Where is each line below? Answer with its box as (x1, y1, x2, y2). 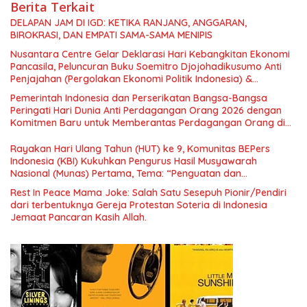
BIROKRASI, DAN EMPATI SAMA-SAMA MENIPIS (10, 28, 212, 41)
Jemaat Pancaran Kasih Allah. (10, 210, 147, 223)
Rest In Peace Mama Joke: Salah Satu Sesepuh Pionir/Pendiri (10, 186, 286, 199)
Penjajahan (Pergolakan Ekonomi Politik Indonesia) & (10, 72, 252, 85)
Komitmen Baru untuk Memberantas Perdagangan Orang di (10, 116, 285, 129)
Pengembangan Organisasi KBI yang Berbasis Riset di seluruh (10, 179, 292, 192)
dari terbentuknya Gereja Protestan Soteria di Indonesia (10, 198, 267, 211)
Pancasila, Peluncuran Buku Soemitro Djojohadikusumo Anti (10, 60, 282, 73)
